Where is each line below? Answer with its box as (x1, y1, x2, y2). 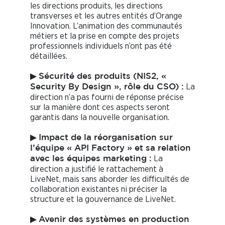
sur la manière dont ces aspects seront (30, 103, 170, 112)
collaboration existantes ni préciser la (30, 185, 167, 194)
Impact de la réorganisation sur (39, 134, 173, 142)
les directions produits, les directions (30, 2, 163, 11)
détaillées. (30, 52, 67, 61)
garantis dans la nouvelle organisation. (30, 113, 169, 122)
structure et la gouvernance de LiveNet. (30, 195, 176, 204)
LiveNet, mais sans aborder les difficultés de (30, 175, 189, 184)
